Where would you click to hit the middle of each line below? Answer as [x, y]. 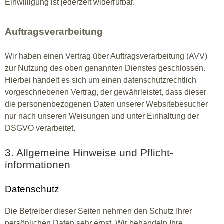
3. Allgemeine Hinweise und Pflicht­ [89, 153]
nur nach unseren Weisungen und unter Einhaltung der [102, 116]
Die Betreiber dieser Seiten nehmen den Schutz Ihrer [98, 211]
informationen [38, 165]
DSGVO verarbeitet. [40, 128]
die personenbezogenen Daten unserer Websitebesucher [106, 104]
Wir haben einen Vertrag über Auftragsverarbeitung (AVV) [106, 56]
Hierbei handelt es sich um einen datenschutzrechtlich [101, 80]
